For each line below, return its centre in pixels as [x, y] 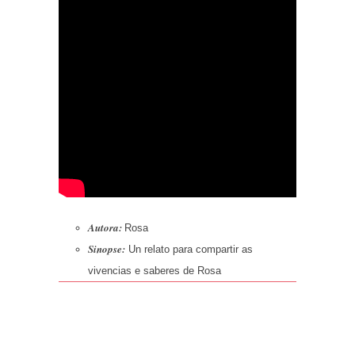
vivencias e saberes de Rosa [154, 271]
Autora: [105, 228]
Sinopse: [108, 249]
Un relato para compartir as [190, 250]
